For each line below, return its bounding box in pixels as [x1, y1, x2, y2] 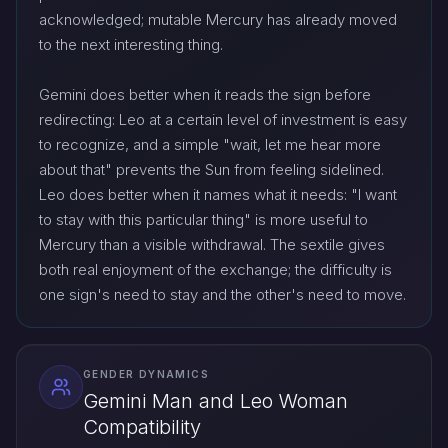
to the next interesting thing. [39, 35, 223, 55]
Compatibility [83, 414, 201, 439]
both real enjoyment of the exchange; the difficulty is [39, 260, 392, 280]
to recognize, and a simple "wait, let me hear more [39, 135, 381, 155]
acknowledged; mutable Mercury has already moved [39, 10, 397, 30]
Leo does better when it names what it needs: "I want [39, 185, 397, 205]
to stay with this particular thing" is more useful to [39, 210, 368, 230]
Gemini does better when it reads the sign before [39, 85, 371, 105]
